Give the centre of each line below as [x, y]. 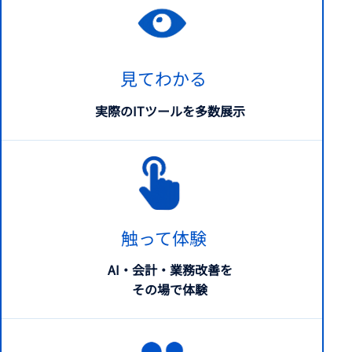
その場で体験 [170, 290]
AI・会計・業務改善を [170, 270]
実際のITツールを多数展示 [170, 110]
